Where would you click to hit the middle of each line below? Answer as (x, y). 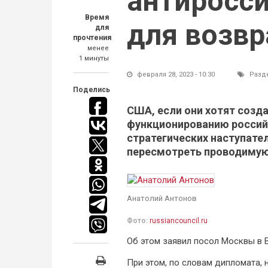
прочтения (92, 38)
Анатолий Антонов (162, 198)
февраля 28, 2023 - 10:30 (175, 74)
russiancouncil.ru (179, 221)
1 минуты (94, 58)
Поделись (92, 90)
